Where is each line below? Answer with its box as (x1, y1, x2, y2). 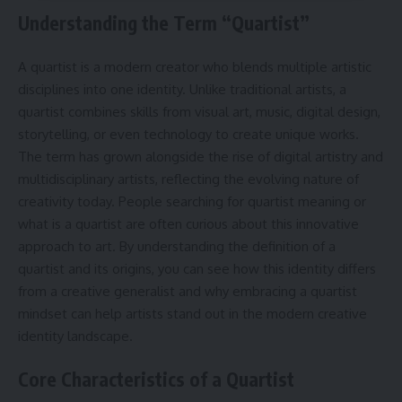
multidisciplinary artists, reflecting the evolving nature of (18, 170, 359, 188)
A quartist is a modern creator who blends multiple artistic (18, 57, 371, 75)
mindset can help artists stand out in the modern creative (18, 304, 367, 322)
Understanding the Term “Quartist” (18, 11, 310, 35)
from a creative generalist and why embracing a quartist (18, 282, 357, 300)
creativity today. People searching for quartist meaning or (18, 192, 366, 210)
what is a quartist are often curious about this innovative (18, 214, 359, 232)
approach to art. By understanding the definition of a (18, 237, 336, 255)
